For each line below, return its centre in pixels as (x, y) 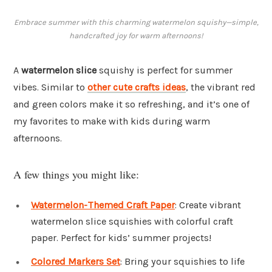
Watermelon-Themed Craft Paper (103, 205)
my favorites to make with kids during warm (112, 121)
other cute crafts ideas (137, 87)
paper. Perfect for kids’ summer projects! (121, 237)
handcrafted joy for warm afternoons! (136, 36)
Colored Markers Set (76, 262)
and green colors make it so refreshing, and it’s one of (131, 104)
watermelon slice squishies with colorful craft (132, 221)
